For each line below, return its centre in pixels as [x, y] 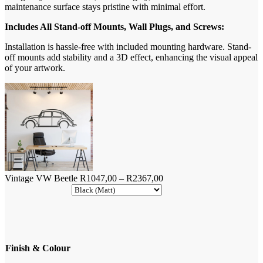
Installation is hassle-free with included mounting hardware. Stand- [128, 46]
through [177, 209]
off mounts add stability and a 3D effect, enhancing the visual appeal [131, 57]
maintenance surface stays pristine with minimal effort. [105, 6]
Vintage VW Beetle [41, 178]
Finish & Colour [38, 248]
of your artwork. [35, 68]
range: [174, 188]
